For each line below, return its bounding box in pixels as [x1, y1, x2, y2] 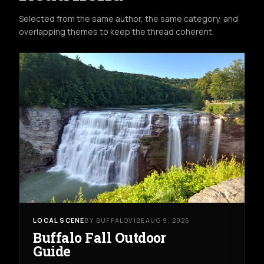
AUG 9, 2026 [146, 215, 190, 225]
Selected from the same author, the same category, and [19, 12, 238, 24]
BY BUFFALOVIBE [84, 215, 146, 225]
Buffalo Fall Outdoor [33, 229, 166, 247]
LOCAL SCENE [33, 215, 85, 225]
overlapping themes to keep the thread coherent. [19, 25, 214, 37]
